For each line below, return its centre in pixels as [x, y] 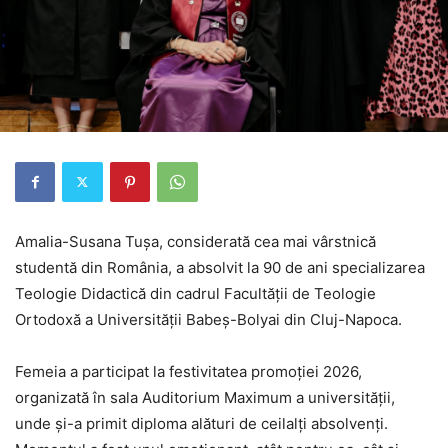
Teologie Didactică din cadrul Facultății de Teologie [195, 293]
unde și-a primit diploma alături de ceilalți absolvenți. [201, 423]
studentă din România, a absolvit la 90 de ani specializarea [220, 267]
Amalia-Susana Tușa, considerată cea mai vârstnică [195, 241]
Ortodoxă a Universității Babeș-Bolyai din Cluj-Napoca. [208, 319]
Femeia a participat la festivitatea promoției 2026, [188, 371]
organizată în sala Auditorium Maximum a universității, [205, 397]
